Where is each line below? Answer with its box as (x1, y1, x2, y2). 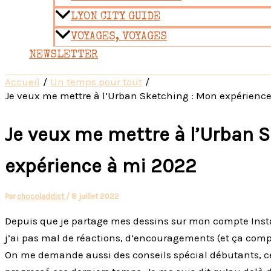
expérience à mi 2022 (5, 154, 197, 177)
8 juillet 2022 (71, 191, 119, 201)
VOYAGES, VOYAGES (71, 31, 167, 43)
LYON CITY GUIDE (71, 11, 160, 23)
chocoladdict (17, 191, 66, 201)
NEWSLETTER (29, 50, 98, 61)
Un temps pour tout (50, 76, 143, 88)
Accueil (5, 76, 40, 88)
